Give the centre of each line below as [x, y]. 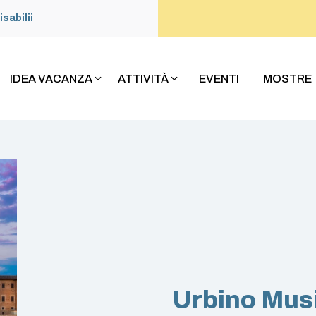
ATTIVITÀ [143, 78]
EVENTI [219, 78]
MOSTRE [287, 78]
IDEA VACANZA [51, 78]
